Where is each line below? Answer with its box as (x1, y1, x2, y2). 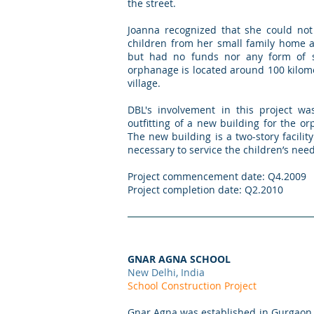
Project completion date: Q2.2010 (128, 183, 283, 196)
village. (128, 76, 163, 90)
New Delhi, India (128, 266, 205, 279)
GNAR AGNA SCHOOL (128, 252, 231, 266)
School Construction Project (128, 279, 257, 292)
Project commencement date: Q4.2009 (128, 170, 306, 183)
